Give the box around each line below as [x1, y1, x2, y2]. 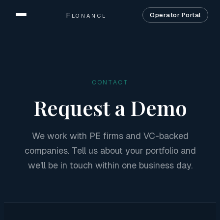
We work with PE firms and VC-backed [31, 130, 189, 141]
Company [12, 136, 58, 151]
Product [12, 67, 52, 82]
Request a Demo [33, 94, 187, 121]
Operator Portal [150, 10, 201, 19]
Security [12, 113, 53, 128]
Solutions [12, 90, 58, 105]
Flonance [65, 10, 108, 20]
